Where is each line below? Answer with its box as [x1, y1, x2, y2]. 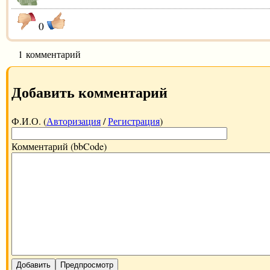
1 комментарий [18, 47, 81, 60]
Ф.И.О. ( [11, 115, 46, 128]
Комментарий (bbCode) [11, 140, 107, 153]
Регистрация [108, 115, 160, 128]
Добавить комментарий [11, 81, 168, 103]
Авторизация [46, 115, 101, 128]
